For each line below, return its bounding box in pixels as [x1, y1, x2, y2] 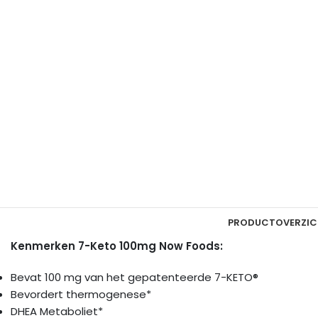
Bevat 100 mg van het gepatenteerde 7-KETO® [11, 269, 258, 285]
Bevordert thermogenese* [11, 286, 151, 302]
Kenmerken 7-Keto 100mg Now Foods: [11, 238, 223, 253]
